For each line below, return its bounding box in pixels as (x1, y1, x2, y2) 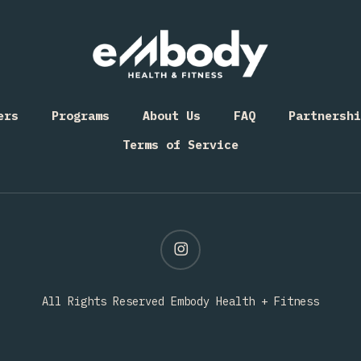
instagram (160, 230, 218, 245)
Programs (51, 108, 110, 123)
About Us (142, 108, 201, 123)
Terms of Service (122, 137, 239, 152)
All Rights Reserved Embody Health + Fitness (42, 294, 319, 309)
